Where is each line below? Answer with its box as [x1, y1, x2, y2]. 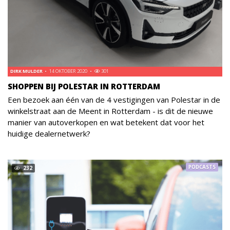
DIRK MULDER [10, 68, 44, 74]
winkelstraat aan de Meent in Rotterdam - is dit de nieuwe [8, 106, 213, 116]
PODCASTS [188, 164, 216, 170]
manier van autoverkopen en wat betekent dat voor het [8, 117, 204, 127]
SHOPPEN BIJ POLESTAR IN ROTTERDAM [8, 81, 160, 91]
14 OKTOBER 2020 [48, 68, 87, 74]
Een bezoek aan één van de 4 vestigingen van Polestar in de [8, 94, 220, 105]
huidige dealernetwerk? [8, 128, 90, 139]
